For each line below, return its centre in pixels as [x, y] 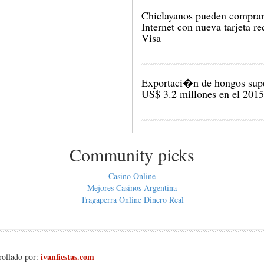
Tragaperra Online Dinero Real [132, 199]
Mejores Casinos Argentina [132, 188]
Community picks [132, 154]
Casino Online [132, 176]
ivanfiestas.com [67, 257]
